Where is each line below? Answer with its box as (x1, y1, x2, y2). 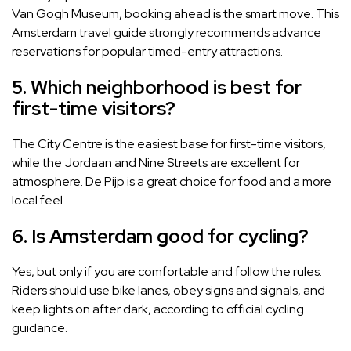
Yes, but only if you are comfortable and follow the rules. (12, 263, 322, 280)
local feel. (12, 192, 65, 209)
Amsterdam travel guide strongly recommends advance (12, 24, 321, 42)
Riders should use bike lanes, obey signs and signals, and (12, 282, 325, 299)
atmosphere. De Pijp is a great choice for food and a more (12, 173, 331, 190)
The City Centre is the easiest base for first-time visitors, (12, 136, 326, 153)
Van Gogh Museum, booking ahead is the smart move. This (12, 5, 339, 23)
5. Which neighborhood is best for (12, 75, 302, 100)
